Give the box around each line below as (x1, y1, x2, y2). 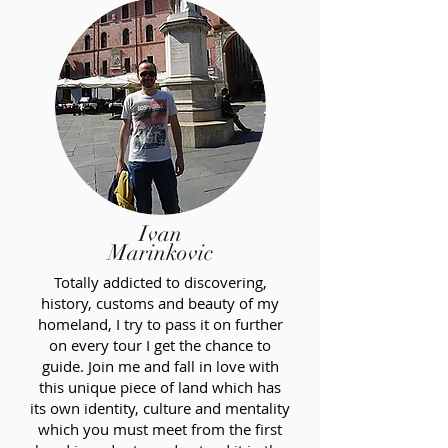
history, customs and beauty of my (41, 293, 279, 313)
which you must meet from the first (38, 419, 282, 439)
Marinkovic (107, 239, 213, 266)
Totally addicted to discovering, (53, 272, 267, 292)
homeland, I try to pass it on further (37, 314, 283, 334)
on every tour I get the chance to (49, 335, 271, 355)
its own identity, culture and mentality (30, 398, 290, 418)
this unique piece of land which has (39, 377, 281, 397)
